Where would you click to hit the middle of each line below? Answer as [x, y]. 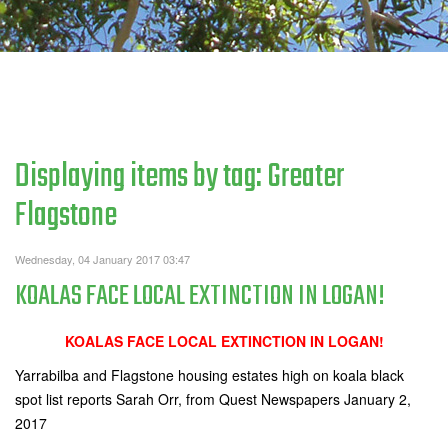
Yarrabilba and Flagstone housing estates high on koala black [209, 375]
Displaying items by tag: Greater [179, 177]
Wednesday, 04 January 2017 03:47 [102, 259]
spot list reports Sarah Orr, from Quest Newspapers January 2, [213, 399]
